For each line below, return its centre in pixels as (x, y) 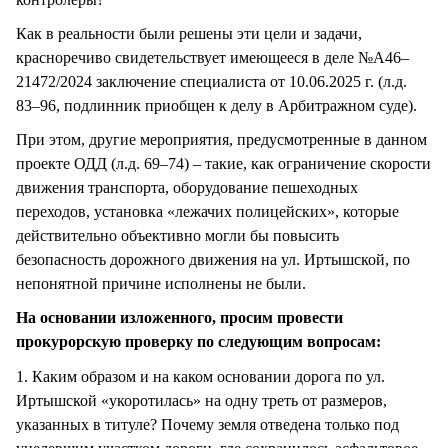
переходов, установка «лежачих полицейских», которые (207, 212)
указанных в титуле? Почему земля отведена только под (207, 424)
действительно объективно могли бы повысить (177, 236)
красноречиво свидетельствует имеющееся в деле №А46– (212, 58)
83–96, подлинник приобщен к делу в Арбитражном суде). (216, 106)
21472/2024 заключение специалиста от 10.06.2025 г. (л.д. (211, 82)
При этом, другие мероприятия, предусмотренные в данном (221, 140)
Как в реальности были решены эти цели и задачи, (189, 34)
